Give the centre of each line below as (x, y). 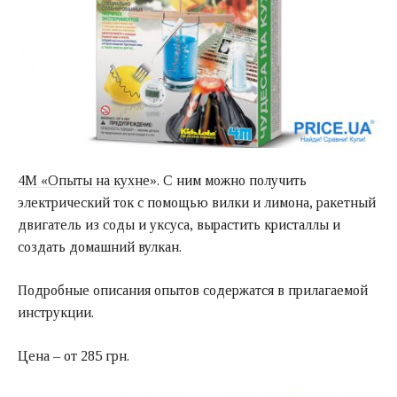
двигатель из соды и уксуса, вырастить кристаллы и (179, 225)
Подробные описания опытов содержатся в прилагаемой (193, 291)
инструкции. (56, 313)
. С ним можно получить (232, 181)
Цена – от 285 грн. (74, 356)
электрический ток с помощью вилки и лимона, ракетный (197, 203)
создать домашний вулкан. (100, 247)
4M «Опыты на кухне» (87, 181)
